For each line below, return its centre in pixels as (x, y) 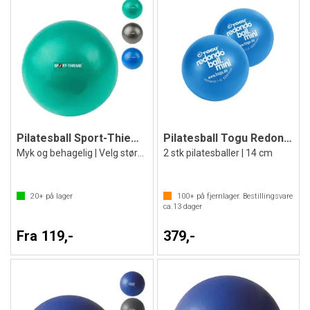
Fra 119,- (45, 236)
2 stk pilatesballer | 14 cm (218, 153)
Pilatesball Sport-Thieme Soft (135, 138)
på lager (58, 196)
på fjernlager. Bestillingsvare (243, 196)
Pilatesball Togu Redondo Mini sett (288, 138)
